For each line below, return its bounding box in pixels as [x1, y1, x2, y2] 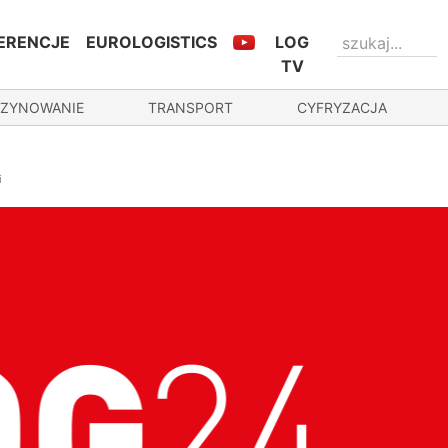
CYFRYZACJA [297, 99, 387, 116]
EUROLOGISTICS [86, 32, 217, 52]
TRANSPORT [148, 99, 233, 116]
